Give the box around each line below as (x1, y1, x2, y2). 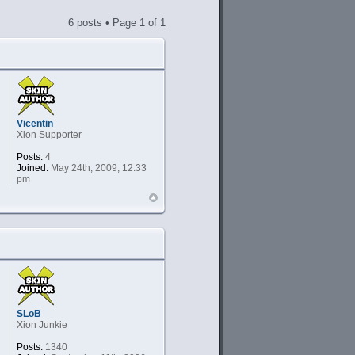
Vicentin (16, 117, 53, 129)
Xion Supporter (16, 128, 82, 140)
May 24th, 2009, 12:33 (48, 162, 147, 174)
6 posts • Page (68, 16, 139, 29)
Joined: (16, 162, 48, 174)
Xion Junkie (16, 319, 67, 330)
